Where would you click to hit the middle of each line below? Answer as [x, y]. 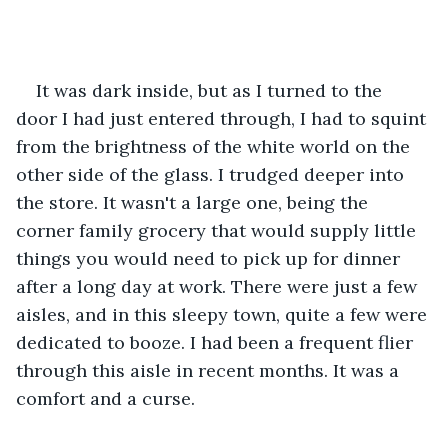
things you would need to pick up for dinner [210, 258]
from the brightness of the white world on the [215, 146]
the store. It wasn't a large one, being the [194, 202]
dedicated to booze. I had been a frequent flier [217, 342]
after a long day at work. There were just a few [219, 286]
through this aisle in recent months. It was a [210, 370]
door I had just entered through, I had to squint [223, 118]
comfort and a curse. [105, 398]
